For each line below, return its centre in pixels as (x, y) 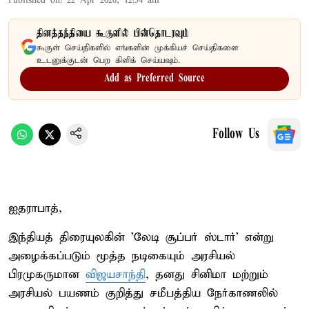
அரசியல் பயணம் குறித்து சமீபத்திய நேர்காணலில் (143, 293)
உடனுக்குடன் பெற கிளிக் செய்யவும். (108, 60)
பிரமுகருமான (47, 275)
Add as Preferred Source (154, 78)
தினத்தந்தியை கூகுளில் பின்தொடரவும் (113, 33)
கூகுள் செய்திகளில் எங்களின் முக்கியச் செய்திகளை (138, 48)
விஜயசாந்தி (116, 275)
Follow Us (236, 134)
